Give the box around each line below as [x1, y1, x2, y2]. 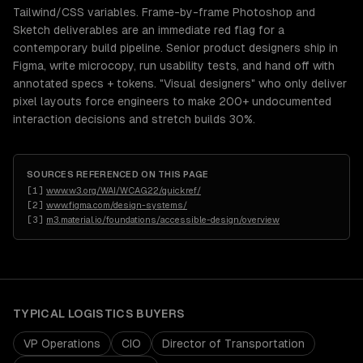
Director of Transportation [162, 337, 305, 350]
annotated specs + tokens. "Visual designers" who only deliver [13, 77, 347, 90]
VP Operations [23, 337, 100, 350]
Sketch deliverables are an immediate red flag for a [13, 23, 284, 36]
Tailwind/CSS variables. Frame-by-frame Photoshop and [13, 6, 315, 19]
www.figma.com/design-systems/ [46, 200, 187, 210]
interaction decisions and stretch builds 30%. [13, 113, 255, 126]
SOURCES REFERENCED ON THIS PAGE [27, 169, 209, 179]
